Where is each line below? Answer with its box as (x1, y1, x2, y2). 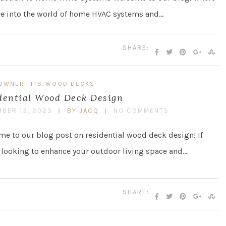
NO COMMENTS (114, 106, 169, 115)
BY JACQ (67, 106, 99, 115)
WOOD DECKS (45, 80, 95, 87)
